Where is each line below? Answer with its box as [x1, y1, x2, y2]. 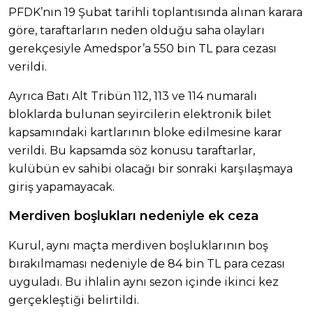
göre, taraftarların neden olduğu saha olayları [8, 24, 265, 38]
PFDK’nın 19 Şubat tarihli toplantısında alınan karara [8, 6, 303, 20]
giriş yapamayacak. [8, 180, 115, 194]
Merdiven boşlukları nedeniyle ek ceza [8, 208, 259, 224]
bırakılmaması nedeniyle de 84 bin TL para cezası [8, 257, 285, 271]
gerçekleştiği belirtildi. [8, 293, 139, 307]
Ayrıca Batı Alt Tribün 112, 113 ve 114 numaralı [8, 89, 257, 103]
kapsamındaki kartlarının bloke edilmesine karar [8, 126, 282, 140]
